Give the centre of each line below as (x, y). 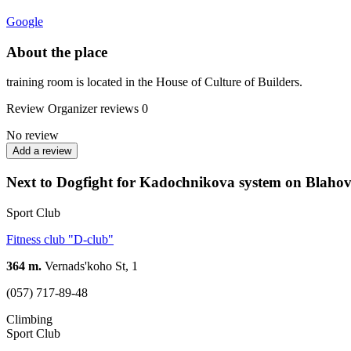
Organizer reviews (93, 109)
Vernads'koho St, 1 (90, 266)
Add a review (42, 151)
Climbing (29, 319)
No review (33, 136)
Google (25, 21)
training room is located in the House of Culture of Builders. (154, 82)
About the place (57, 52)
